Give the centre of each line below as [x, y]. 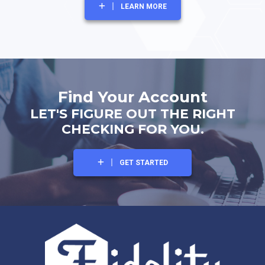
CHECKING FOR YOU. [132, 129]
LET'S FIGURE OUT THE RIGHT [132, 114]
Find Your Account [132, 97]
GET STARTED [143, 163]
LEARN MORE [143, 7]
